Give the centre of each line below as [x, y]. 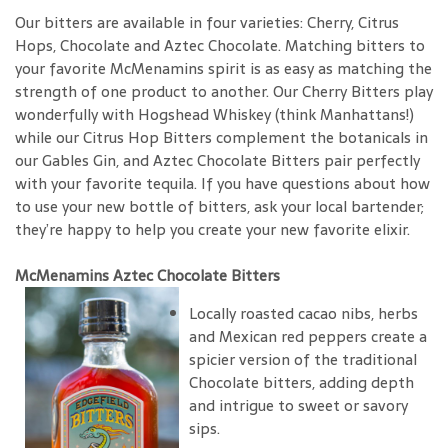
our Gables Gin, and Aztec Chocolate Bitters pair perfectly [217, 160]
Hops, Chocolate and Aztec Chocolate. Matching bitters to [220, 45]
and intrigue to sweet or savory [298, 405]
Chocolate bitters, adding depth [301, 382]
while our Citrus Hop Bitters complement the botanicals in [221, 137]
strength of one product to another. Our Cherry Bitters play [224, 91]
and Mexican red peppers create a [308, 336]
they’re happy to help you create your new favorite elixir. [212, 229]
